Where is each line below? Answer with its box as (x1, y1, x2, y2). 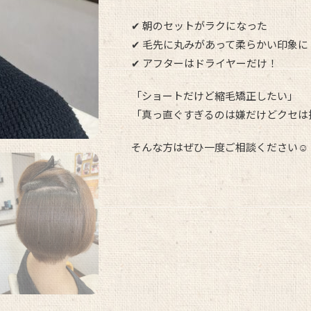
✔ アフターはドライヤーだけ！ (131, 56, 278, 71)
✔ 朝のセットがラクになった (131, 18, 268, 33)
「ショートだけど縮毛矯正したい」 (131, 88, 299, 103)
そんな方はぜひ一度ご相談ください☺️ (131, 140, 309, 155)
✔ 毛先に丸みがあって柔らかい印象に (131, 37, 309, 52)
